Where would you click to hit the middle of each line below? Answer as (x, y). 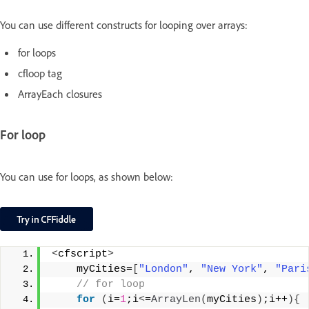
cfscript (83, 255)
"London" (163, 270)
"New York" (232, 270)
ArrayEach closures (60, 94)
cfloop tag (40, 73)
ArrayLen (176, 300)
